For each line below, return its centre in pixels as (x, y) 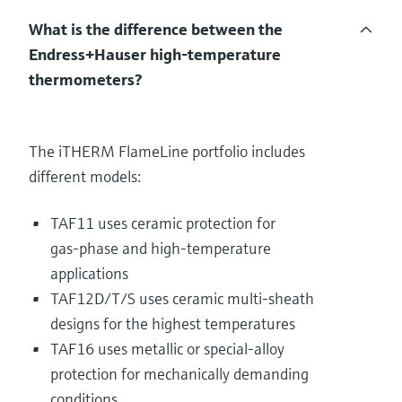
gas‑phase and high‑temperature (161, 249)
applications (89, 274)
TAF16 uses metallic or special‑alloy (167, 349)
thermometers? (85, 80)
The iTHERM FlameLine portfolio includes (167, 152)
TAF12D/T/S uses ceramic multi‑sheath (182, 299)
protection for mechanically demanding (179, 374)
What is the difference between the (156, 30)
